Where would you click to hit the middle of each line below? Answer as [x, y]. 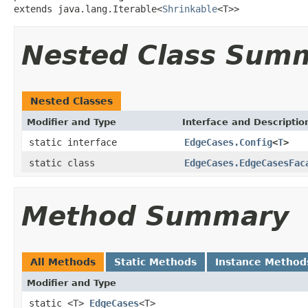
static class [65, 163]
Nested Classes [71, 101]
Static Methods [155, 262]
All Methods [63, 262]
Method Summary [155, 216]
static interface [76, 142]
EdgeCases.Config [228, 142]
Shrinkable [190, 9]
